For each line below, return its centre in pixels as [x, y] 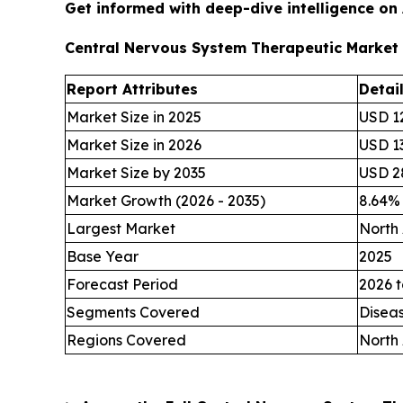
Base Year [103, 257]
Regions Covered [126, 340]
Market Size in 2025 [134, 117]
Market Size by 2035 [136, 173]
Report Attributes [132, 90]
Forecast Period [122, 285]
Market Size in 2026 [134, 145]
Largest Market [121, 229]
